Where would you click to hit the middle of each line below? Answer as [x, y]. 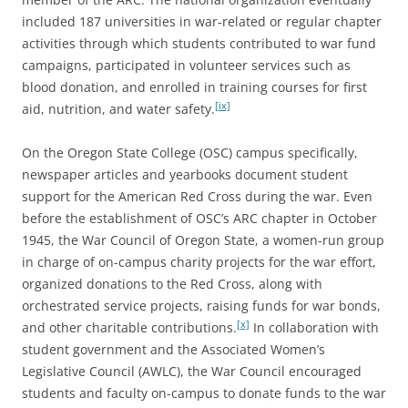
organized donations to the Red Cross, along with [172, 283]
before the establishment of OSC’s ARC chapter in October [199, 218]
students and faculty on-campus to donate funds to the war [204, 393]
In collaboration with [314, 327]
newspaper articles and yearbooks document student [185, 174]
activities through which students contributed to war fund [199, 43]
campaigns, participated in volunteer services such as [186, 65]
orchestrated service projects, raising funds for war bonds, [201, 305]
